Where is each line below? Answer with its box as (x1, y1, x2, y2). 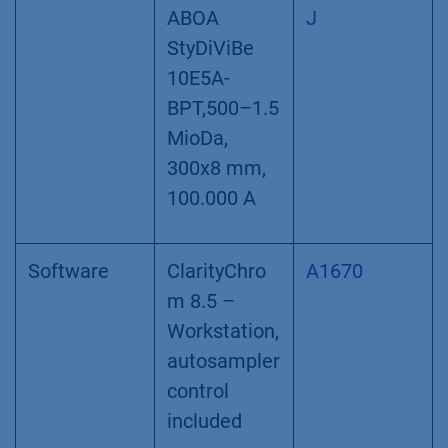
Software (28, 258, 109, 283)
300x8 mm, (167, 155, 266, 180)
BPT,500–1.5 (167, 95, 279, 120)
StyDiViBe (167, 35, 254, 60)
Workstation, (167, 318, 279, 343)
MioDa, (167, 125, 228, 150)
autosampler (167, 348, 280, 373)
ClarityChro (167, 258, 266, 283)
